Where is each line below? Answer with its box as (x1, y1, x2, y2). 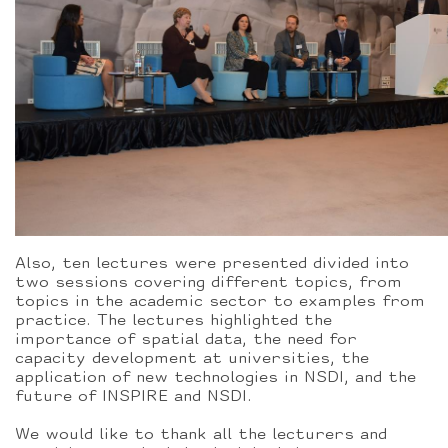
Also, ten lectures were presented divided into (15, 256, 409, 272)
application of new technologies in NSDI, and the (15, 370, 416, 386)
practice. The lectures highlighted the (15, 313, 332, 329)
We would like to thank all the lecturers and (15, 427, 387, 443)
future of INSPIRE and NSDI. (15, 389, 252, 405)
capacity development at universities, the (15, 351, 369, 367)
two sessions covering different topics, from (15, 275, 402, 291)
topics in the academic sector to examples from (15, 294, 425, 310)
